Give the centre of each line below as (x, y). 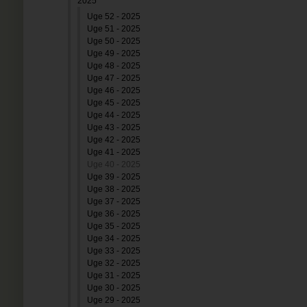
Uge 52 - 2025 (113, 16)
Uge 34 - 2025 (113, 238)
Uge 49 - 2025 (113, 53)
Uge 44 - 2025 (113, 115)
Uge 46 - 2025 (113, 90)
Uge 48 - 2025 (113, 66)
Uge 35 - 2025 (113, 226)
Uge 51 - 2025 (113, 29)
